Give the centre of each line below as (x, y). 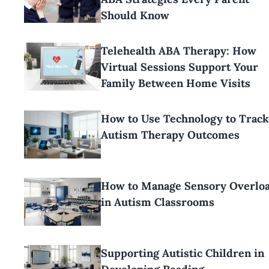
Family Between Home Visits (176, 83)
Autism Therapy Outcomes (170, 135)
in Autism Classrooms (158, 202)
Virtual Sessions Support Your (180, 67)
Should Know (135, 16)
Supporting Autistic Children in (183, 253)
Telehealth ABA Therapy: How (179, 51)
